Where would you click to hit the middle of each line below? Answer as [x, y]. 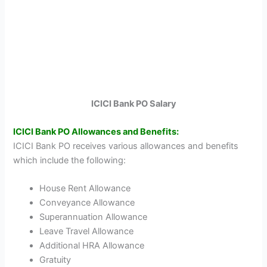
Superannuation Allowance [94, 217]
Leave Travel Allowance [87, 232]
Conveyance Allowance [87, 203]
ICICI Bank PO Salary [133, 103]
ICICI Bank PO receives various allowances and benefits [126, 146]
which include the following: [70, 161]
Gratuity [55, 260]
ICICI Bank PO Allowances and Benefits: [96, 132]
